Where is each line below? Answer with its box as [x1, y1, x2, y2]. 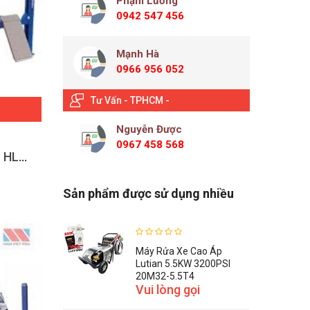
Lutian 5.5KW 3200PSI [136, 258, 230, 269]
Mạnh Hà [116, 48, 159, 60]
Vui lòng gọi [136, 282, 200, 297]
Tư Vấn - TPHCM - [91, 95, 170, 106]
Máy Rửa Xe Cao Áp [136, 246, 222, 257]
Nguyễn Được [116, 123, 182, 136]
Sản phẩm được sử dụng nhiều [63, 186, 234, 201]
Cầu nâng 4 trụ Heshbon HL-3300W [18, 149, 27, 164]
